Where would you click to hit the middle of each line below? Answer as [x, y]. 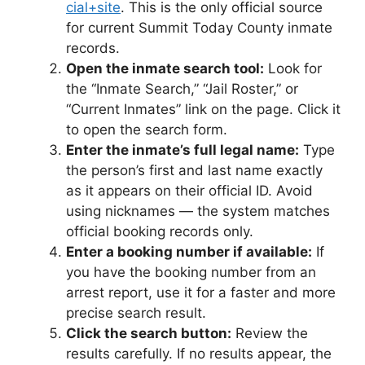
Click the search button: [149, 333]
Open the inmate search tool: [165, 68]
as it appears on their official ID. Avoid [189, 190]
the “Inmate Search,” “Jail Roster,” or [182, 88]
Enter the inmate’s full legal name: [182, 150]
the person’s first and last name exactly [194, 170]
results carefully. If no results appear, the [199, 353]
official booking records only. [160, 231]
